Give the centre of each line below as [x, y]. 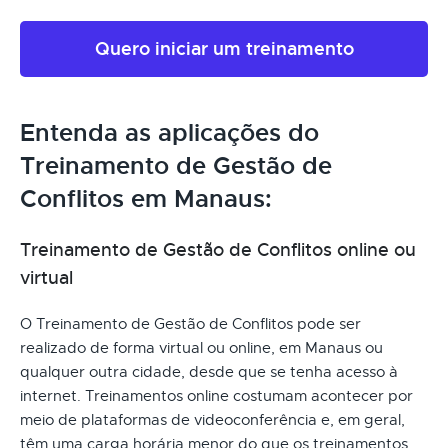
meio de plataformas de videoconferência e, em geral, [212, 419]
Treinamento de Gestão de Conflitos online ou [218, 249]
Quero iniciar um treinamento [224, 48]
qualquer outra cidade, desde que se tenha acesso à [209, 371]
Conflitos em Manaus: [146, 198]
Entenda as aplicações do [169, 132]
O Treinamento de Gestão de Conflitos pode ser [190, 323]
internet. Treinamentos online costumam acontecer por [216, 395]
